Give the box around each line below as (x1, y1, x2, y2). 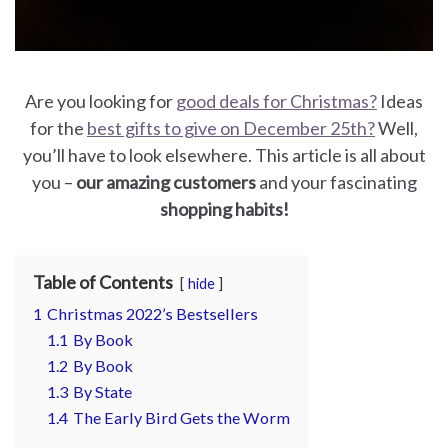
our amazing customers (75, 171, 259, 193)
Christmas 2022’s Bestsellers (47, 304, 258, 323)
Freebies (20, 97, 106, 125)
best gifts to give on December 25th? (87, 117, 375, 139)
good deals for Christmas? (176, 90, 377, 112)
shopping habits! (159, 198, 289, 220)
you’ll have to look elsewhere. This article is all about (22, 144, 426, 166)
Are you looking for (25, 90, 176, 112)
